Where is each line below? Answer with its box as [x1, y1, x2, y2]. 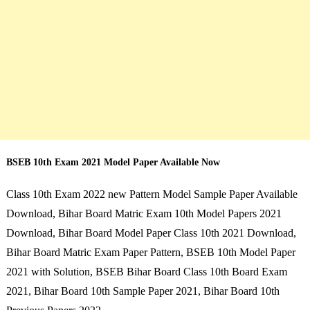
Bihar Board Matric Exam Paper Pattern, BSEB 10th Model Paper [6, 246, 295, 258]
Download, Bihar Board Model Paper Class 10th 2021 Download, [6, 226, 296, 239]
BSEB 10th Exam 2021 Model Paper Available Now [6, 156, 220, 167]
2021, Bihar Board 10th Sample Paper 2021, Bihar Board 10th [6, 284, 280, 297]
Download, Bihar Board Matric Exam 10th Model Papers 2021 [6, 207, 282, 219]
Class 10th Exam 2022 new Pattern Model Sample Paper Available [6, 188, 298, 200]
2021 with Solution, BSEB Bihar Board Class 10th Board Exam [6, 265, 287, 277]
